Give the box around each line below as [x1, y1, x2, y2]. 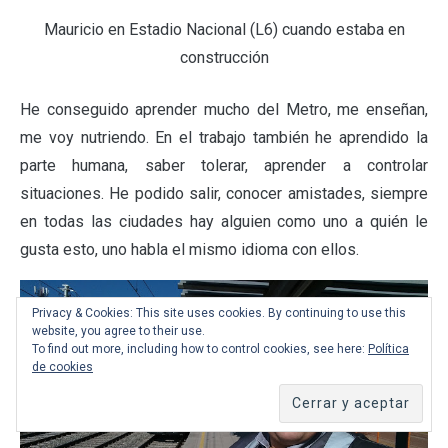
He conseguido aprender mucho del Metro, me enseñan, [20, 99, 428, 119]
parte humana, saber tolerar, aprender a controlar [20, 155, 428, 175]
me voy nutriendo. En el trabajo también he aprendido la [20, 127, 428, 147]
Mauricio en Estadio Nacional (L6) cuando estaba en [43, 19, 405, 39]
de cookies [32, 360, 93, 374]
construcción [179, 47, 269, 67]
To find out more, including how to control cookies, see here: [32, 342, 368, 356]
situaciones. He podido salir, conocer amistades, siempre [20, 183, 428, 203]
